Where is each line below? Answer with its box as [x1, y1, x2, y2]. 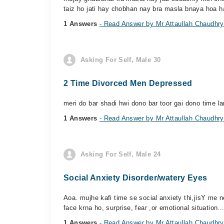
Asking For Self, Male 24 [80, 150, 161, 158]
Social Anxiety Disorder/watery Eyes [63, 173, 207, 182]
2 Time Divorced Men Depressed [63, 79, 192, 87]
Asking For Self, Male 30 [80, 56, 161, 63]
